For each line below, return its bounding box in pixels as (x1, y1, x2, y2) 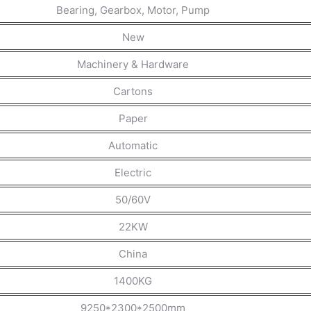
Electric (115, 165, 152, 179)
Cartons (113, 84, 153, 98)
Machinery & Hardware (77, 57, 190, 71)
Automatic (108, 138, 158, 152)
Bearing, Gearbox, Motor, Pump (56, 3, 210, 17)
